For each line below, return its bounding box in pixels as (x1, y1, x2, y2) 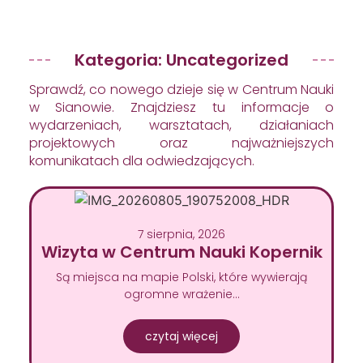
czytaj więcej (145, 327, 218, 344)
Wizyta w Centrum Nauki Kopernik (41, 240, 322, 263)
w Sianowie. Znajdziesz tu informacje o (28, 97, 335, 117)
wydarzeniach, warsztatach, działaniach (28, 115, 335, 135)
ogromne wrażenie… (123, 285, 240, 302)
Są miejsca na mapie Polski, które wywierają (56, 268, 307, 285)
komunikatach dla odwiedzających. (28, 151, 254, 170)
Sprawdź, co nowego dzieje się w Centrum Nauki (28, 79, 335, 99)
